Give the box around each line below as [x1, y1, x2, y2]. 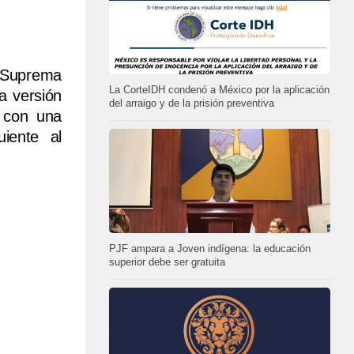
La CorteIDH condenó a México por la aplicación [109, 85, 330, 96]
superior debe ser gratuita [109, 257, 225, 269]
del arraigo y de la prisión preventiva [109, 98, 274, 110]
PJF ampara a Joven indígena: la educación [109, 243, 311, 255]
